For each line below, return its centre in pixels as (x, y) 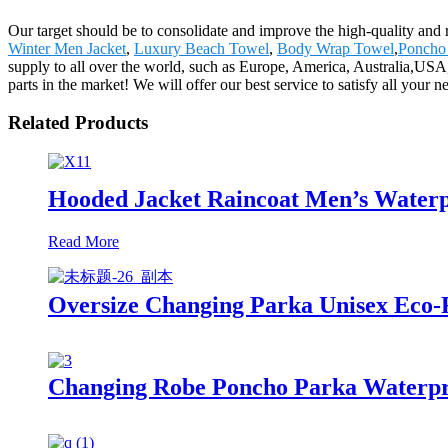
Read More (83, 241)
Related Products (78, 123)
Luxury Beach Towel (201, 48)
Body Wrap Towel (335, 48)
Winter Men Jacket (67, 48)
